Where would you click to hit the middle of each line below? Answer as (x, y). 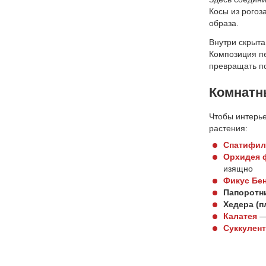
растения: (228, 128)
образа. (224, 23)
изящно (238, 168)
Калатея (240, 216)
